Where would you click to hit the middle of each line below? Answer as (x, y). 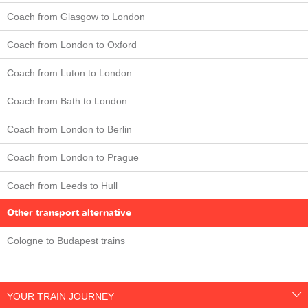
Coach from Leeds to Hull (62, 185)
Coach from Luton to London (69, 73)
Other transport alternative (69, 212)
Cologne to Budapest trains (66, 240)
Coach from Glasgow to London (76, 16)
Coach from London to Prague (73, 157)
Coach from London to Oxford (72, 44)
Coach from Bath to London (67, 101)
